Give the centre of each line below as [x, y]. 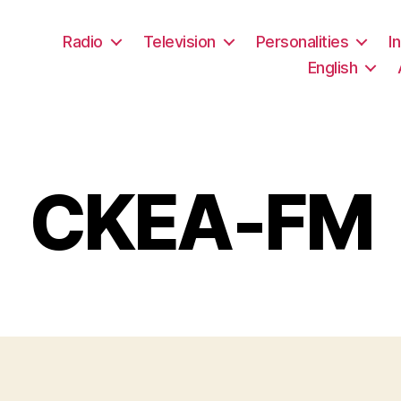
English [333, 67]
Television [179, 41]
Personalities [302, 41]
